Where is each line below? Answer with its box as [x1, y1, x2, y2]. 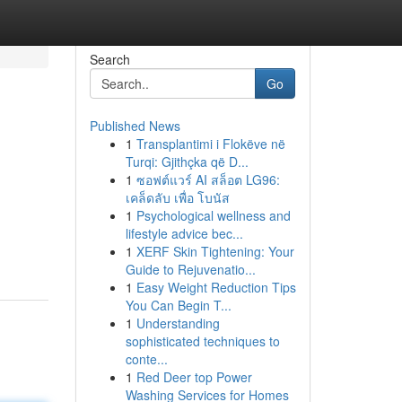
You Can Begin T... [125, 296, 232, 314]
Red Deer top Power [135, 368, 252, 386]
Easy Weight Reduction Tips [135, 278, 296, 296]
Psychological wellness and [135, 206, 291, 224]
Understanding [135, 314, 220, 332]
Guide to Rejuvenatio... [125, 260, 256, 278]
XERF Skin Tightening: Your [135, 242, 294, 260]
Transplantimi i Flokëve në [135, 135, 285, 153]
